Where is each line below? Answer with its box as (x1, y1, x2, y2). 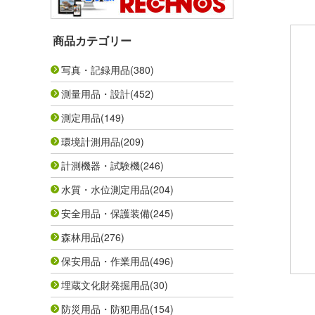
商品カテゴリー (53, 32, 131, 49)
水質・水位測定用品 (61, 182, 150, 196)
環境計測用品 (61, 134, 120, 148)
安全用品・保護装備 (61, 206, 150, 220)
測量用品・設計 (61, 86, 130, 101)
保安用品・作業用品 (61, 254, 150, 268)
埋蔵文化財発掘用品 (61, 278, 150, 292)
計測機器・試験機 (61, 158, 140, 172)
